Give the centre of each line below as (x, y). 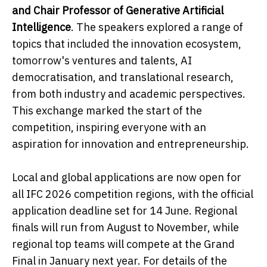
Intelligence (41, 27)
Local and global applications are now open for (127, 177)
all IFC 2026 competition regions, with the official (133, 194)
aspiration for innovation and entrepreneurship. (131, 144)
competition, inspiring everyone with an (109, 127)
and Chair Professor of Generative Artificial (118, 10)
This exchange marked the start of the (107, 110)
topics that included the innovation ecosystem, (127, 44)
